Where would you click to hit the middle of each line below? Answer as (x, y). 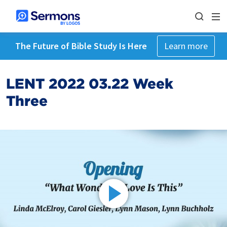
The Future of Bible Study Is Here (81, 46)
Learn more (186, 46)
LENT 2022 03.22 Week (90, 84)
